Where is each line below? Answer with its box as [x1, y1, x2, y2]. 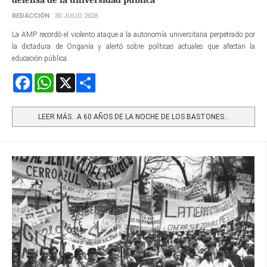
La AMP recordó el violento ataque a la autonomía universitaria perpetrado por [12, 30, 255, 39]
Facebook [32, 73, 61, 82]
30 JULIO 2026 [54, 11, 98, 20]
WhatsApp [54, 73, 87, 82]
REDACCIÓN [12, 11, 49, 20]
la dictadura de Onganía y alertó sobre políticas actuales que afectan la [12, 42, 255, 51]
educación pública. [12, 54, 69, 63]
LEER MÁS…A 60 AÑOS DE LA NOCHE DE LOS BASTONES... [38, 112, 229, 121]
